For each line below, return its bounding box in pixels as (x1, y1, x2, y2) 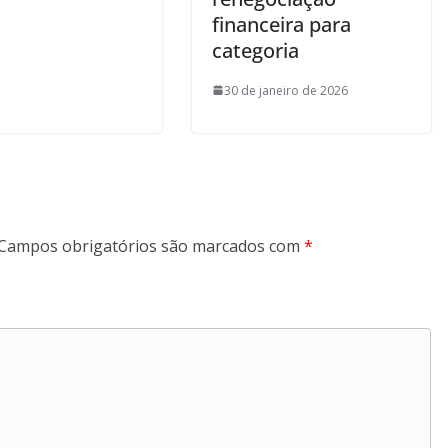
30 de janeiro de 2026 (224, 81, 348, 99)
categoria (212, 36, 299, 64)
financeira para (212, 10, 351, 38)
